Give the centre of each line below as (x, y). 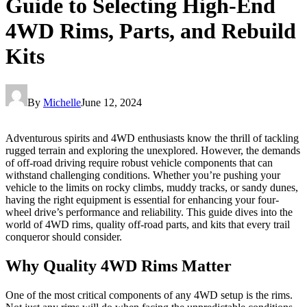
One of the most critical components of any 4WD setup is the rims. (149, 295)
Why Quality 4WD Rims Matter (119, 266)
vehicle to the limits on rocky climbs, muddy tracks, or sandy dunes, (152, 187)
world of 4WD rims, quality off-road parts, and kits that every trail (148, 224)
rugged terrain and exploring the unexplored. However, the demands (153, 150)
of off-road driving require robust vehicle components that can (139, 162)
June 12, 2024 (111, 102)
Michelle (62, 102)
